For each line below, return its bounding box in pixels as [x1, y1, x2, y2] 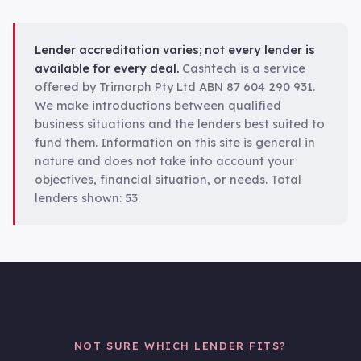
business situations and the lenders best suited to [35, 115, 325, 131]
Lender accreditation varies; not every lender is [35, 41, 315, 57]
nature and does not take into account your [35, 152, 294, 168]
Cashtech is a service [179, 60, 305, 76]
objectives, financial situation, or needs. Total [35, 171, 301, 187]
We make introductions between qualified [35, 97, 281, 113]
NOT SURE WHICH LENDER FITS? [73, 339, 288, 352]
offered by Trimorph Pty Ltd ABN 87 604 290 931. [35, 78, 315, 94]
